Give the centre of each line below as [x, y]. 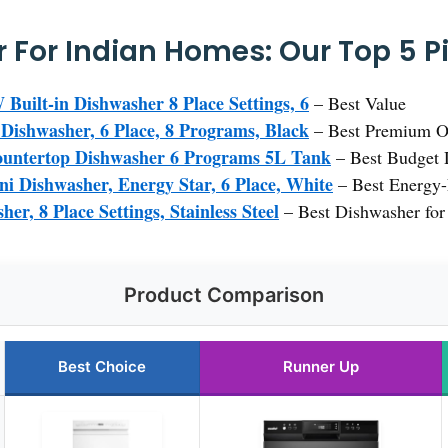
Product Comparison [224, 295]
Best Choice [102, 367]
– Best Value [357, 103]
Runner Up [320, 367]
